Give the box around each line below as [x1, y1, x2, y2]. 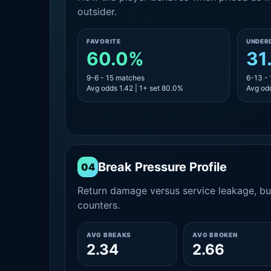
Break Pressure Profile [98, 160, 227, 174]
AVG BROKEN [192, 231, 238, 238]
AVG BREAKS [87, 231, 131, 238]
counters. [77, 199, 120, 211]
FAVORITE [87, 38, 121, 45]
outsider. [77, 5, 117, 18]
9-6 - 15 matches [87, 73, 145, 82]
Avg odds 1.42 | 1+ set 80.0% [87, 83, 183, 93]
